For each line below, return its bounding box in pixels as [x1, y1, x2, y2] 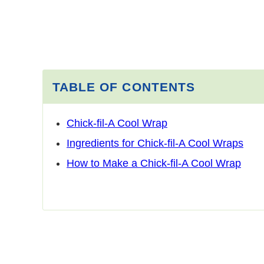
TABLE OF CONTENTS [52, 80, 195, 94]
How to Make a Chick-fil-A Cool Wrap [67, 157, 241, 169]
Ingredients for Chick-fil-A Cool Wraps [67, 137, 243, 149]
